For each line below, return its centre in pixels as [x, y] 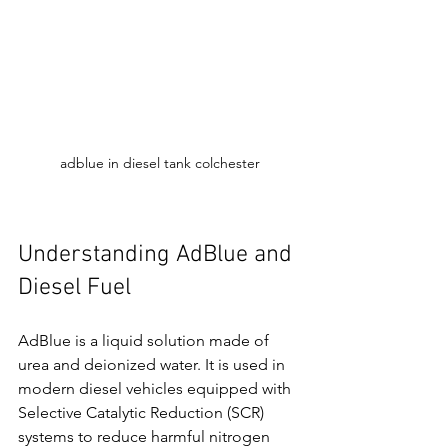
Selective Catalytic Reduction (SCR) [143, 413]
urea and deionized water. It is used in [153, 365]
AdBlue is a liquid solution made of [145, 341]
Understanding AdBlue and [158, 255]
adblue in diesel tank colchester [160, 163]
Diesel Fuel [74, 288]
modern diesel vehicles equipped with [156, 389]
